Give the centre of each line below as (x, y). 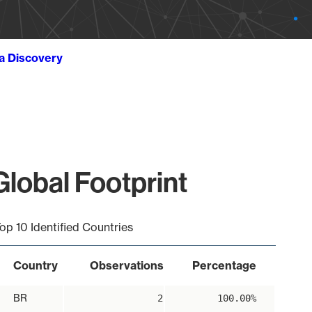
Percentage (224, 265)
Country (35, 265)
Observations (126, 265)
